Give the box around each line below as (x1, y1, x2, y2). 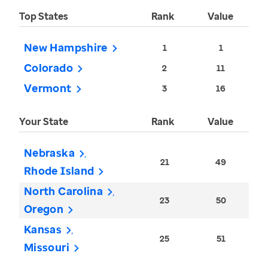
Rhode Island (24, 163, 95, 178)
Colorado (24, 60, 73, 75)
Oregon (24, 202, 64, 217)
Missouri (24, 240, 69, 255)
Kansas (24, 222, 62, 237)
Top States (19, 10, 68, 23)
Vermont (24, 81, 72, 96)
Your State (19, 115, 68, 129)
